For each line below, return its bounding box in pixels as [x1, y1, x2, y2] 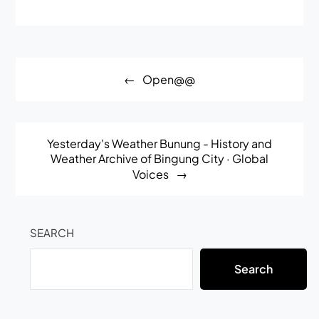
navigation [15, 77, 102, 99]
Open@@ [142, 72, 195, 88]
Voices [132, 167, 169, 182]
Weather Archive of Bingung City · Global [51, 151, 268, 167]
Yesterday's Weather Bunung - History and [47, 136, 272, 152]
